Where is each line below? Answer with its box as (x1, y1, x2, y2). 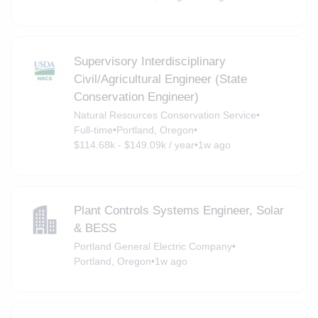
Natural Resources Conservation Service (73, 109, 256, 121)
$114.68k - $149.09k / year (73, 138, 194, 150)
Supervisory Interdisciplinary (73, 54, 226, 68)
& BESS (73, 221, 116, 236)
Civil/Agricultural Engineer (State (73, 72, 247, 86)
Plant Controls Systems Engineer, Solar (73, 204, 284, 218)
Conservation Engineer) (73, 89, 199, 104)
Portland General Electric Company (73, 241, 232, 253)
